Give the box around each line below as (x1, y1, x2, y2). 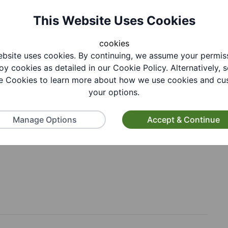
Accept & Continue (147, 115, 220, 125)
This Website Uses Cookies (33, 13, 195, 28)
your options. (89, 87, 139, 97)
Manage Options (13, 115, 77, 125)
